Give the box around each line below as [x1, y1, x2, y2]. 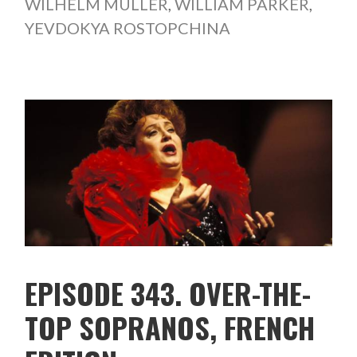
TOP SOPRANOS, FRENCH [24, 306, 315, 349]
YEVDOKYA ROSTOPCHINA [24, 18, 230, 38]
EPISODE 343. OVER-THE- [24, 272, 311, 315]
